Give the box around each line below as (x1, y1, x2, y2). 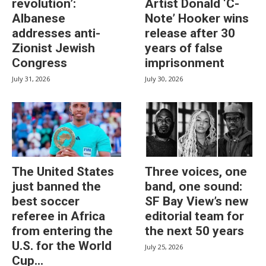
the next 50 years (145, 224, 244, 238)
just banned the (12, 179, 101, 194)
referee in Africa (12, 209, 105, 223)
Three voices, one (145, 164, 247, 179)
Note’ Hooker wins (145, 11, 249, 26)
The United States (12, 164, 114, 179)
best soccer (12, 194, 80, 208)
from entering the (12, 224, 113, 238)
